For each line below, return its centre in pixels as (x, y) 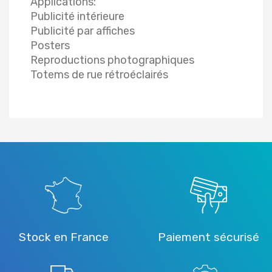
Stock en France (63, 237)
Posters (50, 46)
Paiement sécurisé (209, 237)
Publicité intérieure (77, 17)
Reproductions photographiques (112, 60)
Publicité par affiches (83, 31)
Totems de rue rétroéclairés (99, 75)
